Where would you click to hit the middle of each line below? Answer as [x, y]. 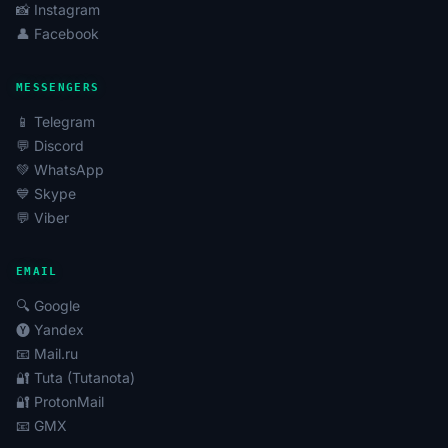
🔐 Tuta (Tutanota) [75, 377]
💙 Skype [46, 193]
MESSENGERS [58, 87]
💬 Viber [42, 217]
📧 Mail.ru [47, 353]
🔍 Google [48, 305]
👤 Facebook [57, 33]
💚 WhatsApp [60, 169]
